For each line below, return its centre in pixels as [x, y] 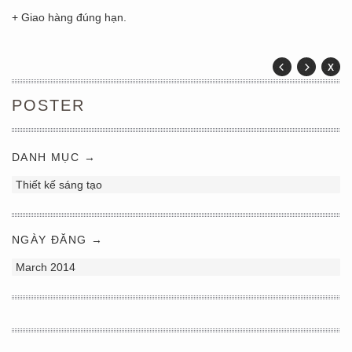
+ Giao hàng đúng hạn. [69, 17]
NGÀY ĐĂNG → [58, 240]
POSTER [48, 105]
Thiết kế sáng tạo [59, 185]
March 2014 [46, 267]
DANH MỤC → [54, 157]
